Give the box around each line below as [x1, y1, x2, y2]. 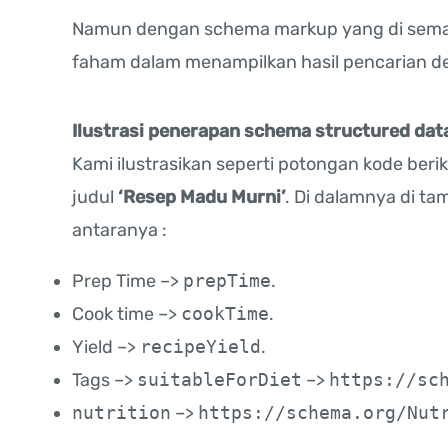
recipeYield [140, 336, 261, 358]
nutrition [72, 402, 171, 424]
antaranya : [72, 219, 167, 242]
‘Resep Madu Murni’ [118, 186, 285, 209]
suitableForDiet [137, 369, 302, 391]
